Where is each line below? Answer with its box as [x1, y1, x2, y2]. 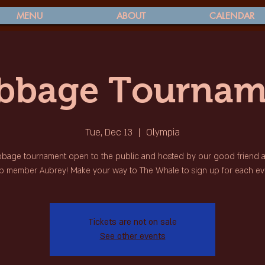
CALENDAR [209, 10, 254, 21]
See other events [99, 231, 166, 242]
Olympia [146, 126, 180, 139]
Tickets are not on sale [88, 216, 177, 228]
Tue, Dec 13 [85, 126, 132, 139]
